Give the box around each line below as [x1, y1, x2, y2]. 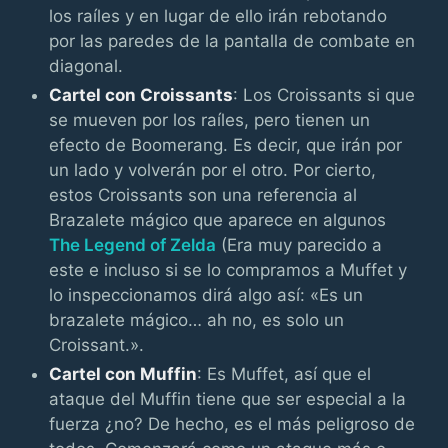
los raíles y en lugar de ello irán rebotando [49, 6, 388, 26]
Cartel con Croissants [49, 85, 234, 105]
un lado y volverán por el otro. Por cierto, [49, 160, 377, 180]
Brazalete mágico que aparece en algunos [49, 210, 387, 230]
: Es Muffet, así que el [197, 364, 372, 384]
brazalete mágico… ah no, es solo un [49, 310, 345, 330]
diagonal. [49, 56, 124, 76]
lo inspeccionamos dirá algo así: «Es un [49, 285, 364, 305]
